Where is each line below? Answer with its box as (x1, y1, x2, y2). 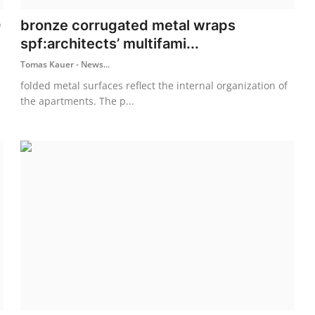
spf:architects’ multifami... (20, 34, 200, 52)
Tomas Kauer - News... (20, 58, 110, 70)
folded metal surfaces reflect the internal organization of (20, 78, 288, 92)
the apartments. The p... (20, 94, 135, 108)
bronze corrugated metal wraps (20, 16, 236, 34)
